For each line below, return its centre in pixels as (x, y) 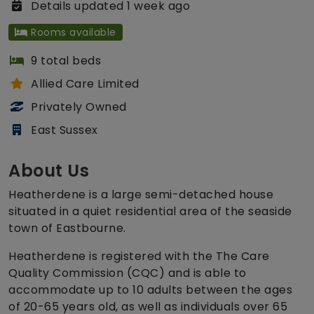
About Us (49, 171)
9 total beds (66, 61)
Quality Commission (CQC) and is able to (128, 273)
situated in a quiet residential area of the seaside (150, 212)
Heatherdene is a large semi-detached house (141, 195)
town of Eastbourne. (67, 228)
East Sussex (64, 130)
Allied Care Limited (85, 84)
